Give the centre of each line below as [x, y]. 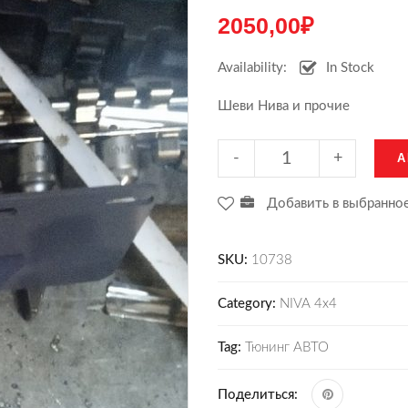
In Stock [350, 68]
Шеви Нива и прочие [284, 106]
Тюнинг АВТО [287, 347]
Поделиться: [258, 395]
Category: [249, 304]
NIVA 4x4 [308, 304]
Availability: [252, 68]
